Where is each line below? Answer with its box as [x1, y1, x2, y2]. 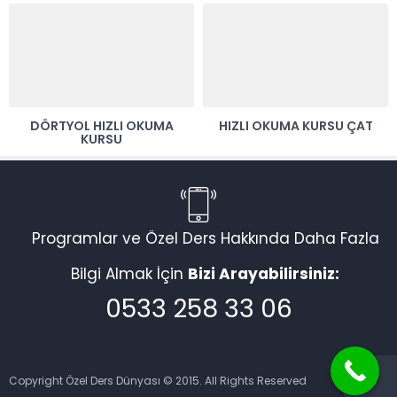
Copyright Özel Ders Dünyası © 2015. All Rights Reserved [9, 377, 307, 388]
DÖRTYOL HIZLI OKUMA [29, 121, 174, 135]
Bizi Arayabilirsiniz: [188, 268, 339, 284]
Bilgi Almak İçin [71, 268, 188, 284]
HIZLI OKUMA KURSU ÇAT [218, 121, 373, 135]
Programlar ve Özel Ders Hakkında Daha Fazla [31, 232, 379, 248]
